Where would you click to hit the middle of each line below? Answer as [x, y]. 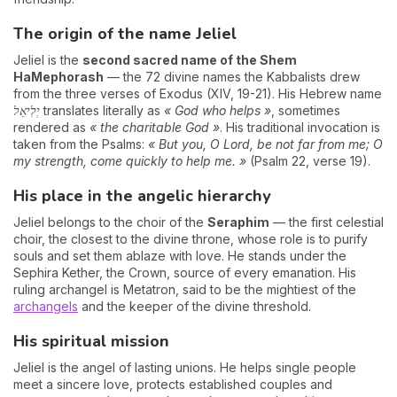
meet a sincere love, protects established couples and [173, 385]
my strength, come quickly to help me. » [130, 161]
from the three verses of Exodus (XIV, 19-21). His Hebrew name [198, 94]
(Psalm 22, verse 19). [308, 161]
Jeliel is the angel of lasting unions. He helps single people [185, 368]
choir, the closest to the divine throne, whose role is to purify [191, 239]
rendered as [51, 128]
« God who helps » [218, 111]
